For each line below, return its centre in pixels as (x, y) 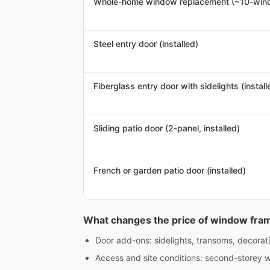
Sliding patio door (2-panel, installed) (167, 128)
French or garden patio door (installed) (170, 170)
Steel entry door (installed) (146, 44)
